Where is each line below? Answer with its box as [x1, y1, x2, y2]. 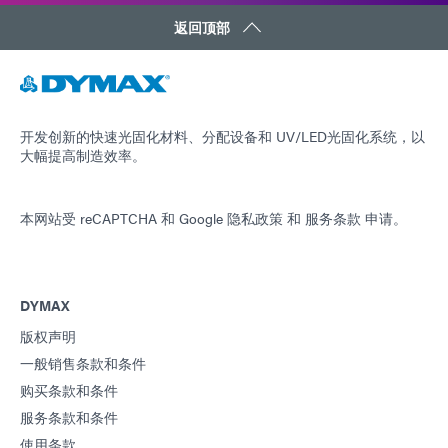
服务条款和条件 [20, 406, 118, 427]
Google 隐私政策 [179, 207, 283, 228]
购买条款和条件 [20, 379, 118, 400]
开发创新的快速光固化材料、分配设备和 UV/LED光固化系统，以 [20, 125, 425, 146]
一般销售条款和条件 [20, 352, 146, 373]
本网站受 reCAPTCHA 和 [20, 207, 179, 228]
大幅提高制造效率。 [20, 144, 146, 165]
